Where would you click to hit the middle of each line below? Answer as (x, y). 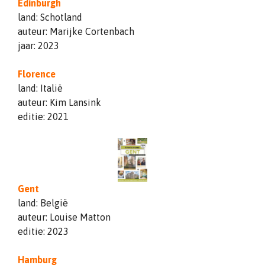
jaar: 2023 (38, 45)
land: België (43, 203)
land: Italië (40, 88)
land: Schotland (50, 17)
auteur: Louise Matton (64, 217)
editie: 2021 (43, 116)
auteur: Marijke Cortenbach (76, 31)
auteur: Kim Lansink (59, 102)
